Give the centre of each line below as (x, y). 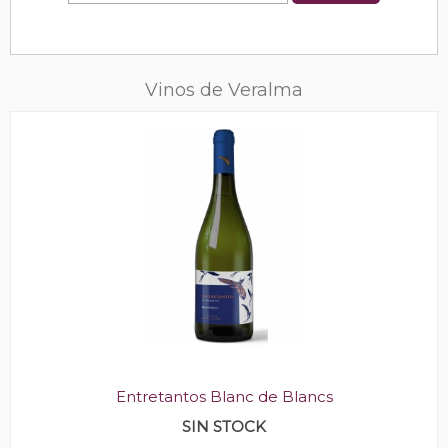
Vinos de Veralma (224, 90)
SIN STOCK (224, 426)
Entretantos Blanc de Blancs (224, 396)
